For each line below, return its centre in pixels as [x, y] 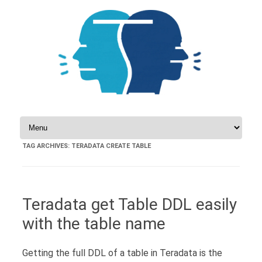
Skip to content [50, 121]
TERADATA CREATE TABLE [111, 146]
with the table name [94, 224]
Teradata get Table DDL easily [130, 204]
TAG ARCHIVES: [47, 146]
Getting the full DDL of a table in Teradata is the [122, 253]
